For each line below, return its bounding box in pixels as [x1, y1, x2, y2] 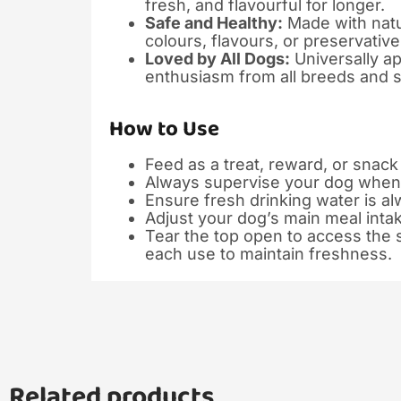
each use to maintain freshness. [145, 243, 392, 263]
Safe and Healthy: [145, 13, 283, 32]
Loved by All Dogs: [145, 48, 290, 68]
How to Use [109, 111, 219, 147]
